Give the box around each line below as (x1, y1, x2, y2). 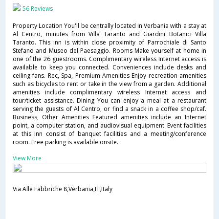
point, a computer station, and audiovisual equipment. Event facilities (13, 121, 206, 130)
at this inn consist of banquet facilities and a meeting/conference (13, 129, 206, 138)
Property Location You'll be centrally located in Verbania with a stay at (13, 21, 206, 30)
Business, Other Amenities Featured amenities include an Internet (13, 112, 206, 121)
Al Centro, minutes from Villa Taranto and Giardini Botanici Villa (13, 29, 206, 38)
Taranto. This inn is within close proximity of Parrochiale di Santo (13, 38, 206, 46)
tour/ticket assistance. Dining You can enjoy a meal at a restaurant (13, 96, 206, 105)
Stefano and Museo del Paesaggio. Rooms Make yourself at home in (13, 46, 206, 55)
